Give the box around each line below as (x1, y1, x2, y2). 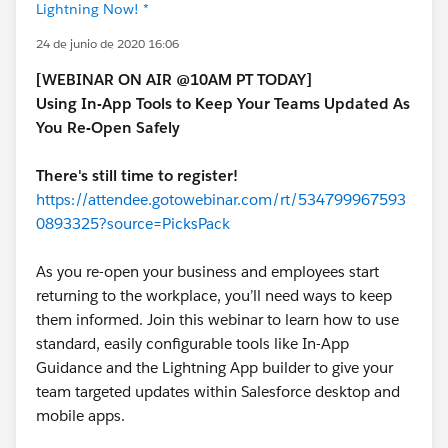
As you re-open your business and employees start (36, 262, 379, 281)
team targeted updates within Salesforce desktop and (36, 382, 400, 401)
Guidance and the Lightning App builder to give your (36, 358, 393, 377)
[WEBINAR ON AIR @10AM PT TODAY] (36, 70, 316, 89)
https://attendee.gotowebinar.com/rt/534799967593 (36, 190, 406, 209)
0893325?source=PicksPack (36, 214, 230, 233)
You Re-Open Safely (36, 118, 180, 137)
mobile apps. (36, 406, 129, 425)
